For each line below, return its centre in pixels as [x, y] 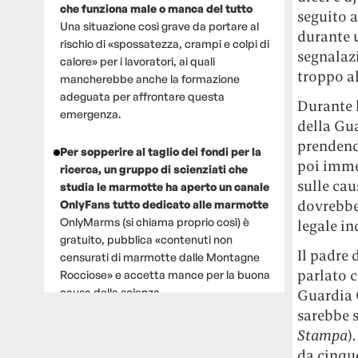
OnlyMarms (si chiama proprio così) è [154, 221]
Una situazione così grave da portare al [159, 26]
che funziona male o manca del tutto [156, 9]
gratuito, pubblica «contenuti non [146, 239]
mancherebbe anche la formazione [149, 79]
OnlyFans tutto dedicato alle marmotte [164, 204]
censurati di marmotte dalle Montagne [159, 257]
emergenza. [90, 114]
